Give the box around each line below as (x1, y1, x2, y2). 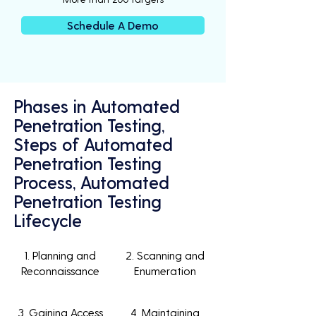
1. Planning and (25, 248, 96, 262)
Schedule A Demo (67, 18, 159, 32)
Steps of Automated (14, 133, 173, 154)
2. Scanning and (125, 248, 205, 262)
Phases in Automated (14, 95, 180, 116)
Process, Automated (14, 171, 169, 193)
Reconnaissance (21, 264, 99, 277)
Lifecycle (14, 209, 82, 231)
